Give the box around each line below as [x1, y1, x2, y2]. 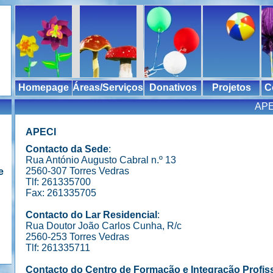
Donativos [149, 82, 197, 93]
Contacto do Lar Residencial [25, 210, 157, 220]
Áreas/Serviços [73, 82, 143, 93]
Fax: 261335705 [25, 188, 96, 198]
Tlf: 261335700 [25, 177, 91, 187]
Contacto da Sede [25, 144, 108, 154]
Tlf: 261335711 [25, 243, 90, 253]
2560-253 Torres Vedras [25, 232, 129, 242]
